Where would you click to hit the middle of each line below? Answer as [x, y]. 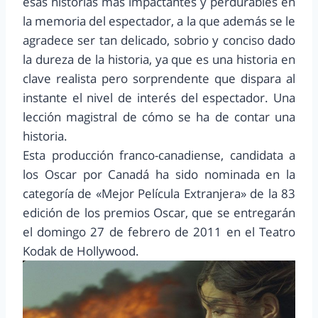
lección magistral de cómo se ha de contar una [159, 116]
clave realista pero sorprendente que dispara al [159, 78]
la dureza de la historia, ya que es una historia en [159, 59]
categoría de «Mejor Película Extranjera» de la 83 [159, 193]
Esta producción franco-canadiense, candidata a [159, 155]
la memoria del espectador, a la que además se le [159, 21]
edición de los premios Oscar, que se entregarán [159, 212]
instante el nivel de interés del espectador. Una [159, 97]
